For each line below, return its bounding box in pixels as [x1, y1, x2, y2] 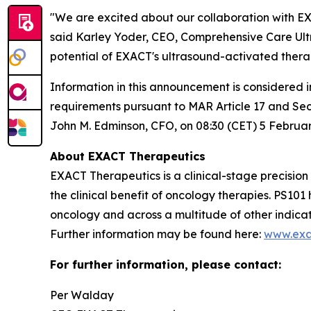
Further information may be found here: [50, 226, 264, 241]
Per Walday [50, 287, 114, 302]
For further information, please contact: [50, 257, 281, 271]
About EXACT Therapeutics [50, 149, 205, 163]
